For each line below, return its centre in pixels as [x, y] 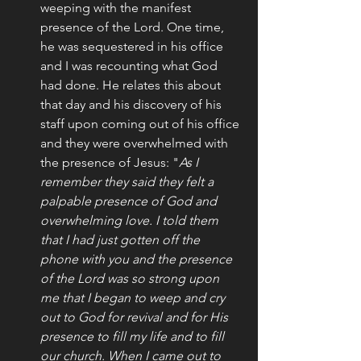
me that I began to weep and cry [134, 297]
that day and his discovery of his [133, 104]
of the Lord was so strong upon [131, 278]
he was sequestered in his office [133, 46]
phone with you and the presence [138, 259]
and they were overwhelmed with [136, 143]
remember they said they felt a [129, 181]
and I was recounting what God [131, 65]
